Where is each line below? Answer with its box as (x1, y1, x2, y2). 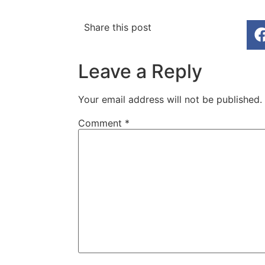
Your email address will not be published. (78, 93, 262, 105)
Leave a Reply (78, 59, 202, 83)
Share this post (84, 21, 151, 33)
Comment (78, 117, 125, 129)
